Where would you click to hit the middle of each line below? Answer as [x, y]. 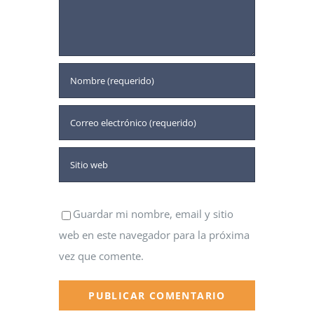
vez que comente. [101, 256]
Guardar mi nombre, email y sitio [153, 214]
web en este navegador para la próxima [154, 235]
